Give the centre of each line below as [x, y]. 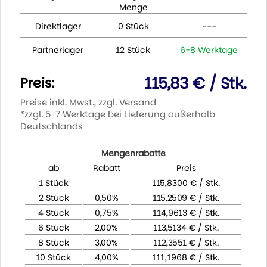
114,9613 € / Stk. [186, 213]
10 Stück [54, 258]
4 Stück [54, 213]
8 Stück [54, 243]
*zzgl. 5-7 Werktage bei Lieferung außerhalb [117, 114]
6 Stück [54, 228]
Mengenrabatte [133, 153]
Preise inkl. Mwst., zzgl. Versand [88, 103]
